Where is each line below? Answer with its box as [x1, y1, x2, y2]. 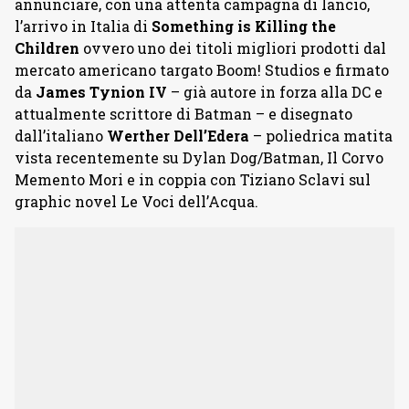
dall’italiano [15, 126, 103, 145]
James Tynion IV [36, 82, 167, 101]
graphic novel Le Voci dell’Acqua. [15, 192, 258, 211]
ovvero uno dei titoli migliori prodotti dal [79, 38, 386, 58]
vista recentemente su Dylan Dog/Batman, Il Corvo [15, 148, 383, 167]
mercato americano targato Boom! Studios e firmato [15, 60, 389, 79]
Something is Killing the [152, 16, 336, 36]
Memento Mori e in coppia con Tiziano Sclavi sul [15, 170, 371, 189]
